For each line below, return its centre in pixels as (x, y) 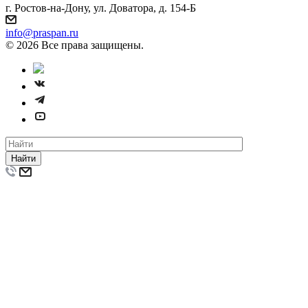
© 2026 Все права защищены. (75, 45)
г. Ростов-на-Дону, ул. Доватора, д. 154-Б (101, 8)
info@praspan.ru (42, 32)
